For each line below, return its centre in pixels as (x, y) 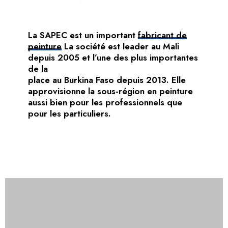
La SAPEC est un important (83, 35)
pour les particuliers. (69, 113)
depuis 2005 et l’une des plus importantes (113, 57)
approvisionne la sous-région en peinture (110, 91)
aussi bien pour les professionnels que (105, 102)
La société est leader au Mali (120, 46)
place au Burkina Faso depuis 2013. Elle (107, 80)
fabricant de (162, 35)
